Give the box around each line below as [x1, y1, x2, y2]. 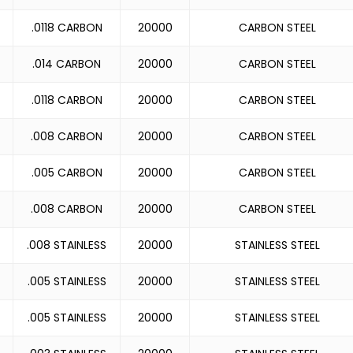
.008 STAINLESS [27, 237, 106, 253]
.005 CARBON [31, 165, 102, 180]
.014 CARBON [32, 56, 101, 72]
